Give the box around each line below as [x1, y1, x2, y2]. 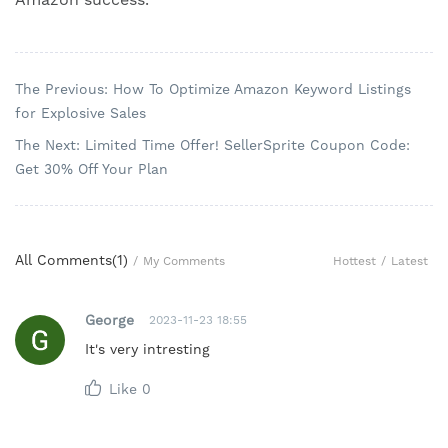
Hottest [333, 253, 376, 268]
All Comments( [15, 252, 117, 269]
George [85, 311, 134, 328]
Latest [391, 253, 428, 268]
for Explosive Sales [15, 105, 146, 122]
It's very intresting [85, 341, 210, 358]
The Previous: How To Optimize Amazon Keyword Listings [15, 81, 411, 98]
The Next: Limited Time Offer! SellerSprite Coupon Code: [15, 137, 410, 154]
